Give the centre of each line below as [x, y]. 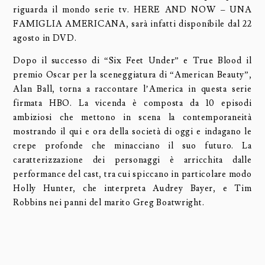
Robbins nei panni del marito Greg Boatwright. [109, 203]
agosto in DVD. [45, 38]
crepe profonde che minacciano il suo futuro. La [132, 146]
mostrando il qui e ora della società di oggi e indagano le [132, 132]
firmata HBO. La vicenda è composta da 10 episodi [132, 104]
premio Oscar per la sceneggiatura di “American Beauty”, [132, 75]
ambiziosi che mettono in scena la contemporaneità [132, 118]
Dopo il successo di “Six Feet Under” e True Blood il [132, 61]
